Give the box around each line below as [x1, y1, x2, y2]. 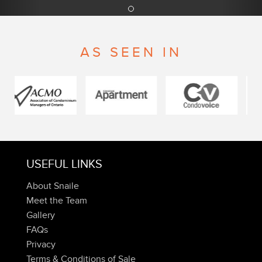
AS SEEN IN [80, 43, 182, 61]
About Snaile [26, 180, 79, 192]
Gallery [26, 209, 55, 221]
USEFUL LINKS [26, 157, 102, 171]
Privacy [26, 238, 56, 250]
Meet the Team [26, 194, 87, 206]
